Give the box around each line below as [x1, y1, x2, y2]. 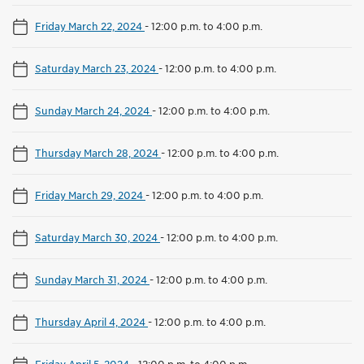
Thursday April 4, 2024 [35, 315, 148, 329]
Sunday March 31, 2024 [35, 273, 149, 287]
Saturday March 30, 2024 [35, 231, 160, 245]
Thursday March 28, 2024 [35, 146, 161, 160]
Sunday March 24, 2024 [35, 104, 152, 118]
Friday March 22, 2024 [35, 19, 145, 33]
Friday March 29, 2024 [35, 188, 145, 202]
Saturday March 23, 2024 [35, 62, 158, 76]
